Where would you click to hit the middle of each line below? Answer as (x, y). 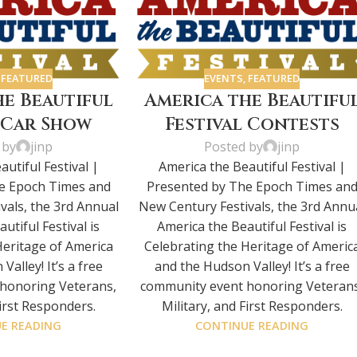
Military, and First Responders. (252, 306)
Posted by (234, 146)
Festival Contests (252, 124)
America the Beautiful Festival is (252, 226)
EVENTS (224, 78)
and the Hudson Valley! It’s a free (252, 266)
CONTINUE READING (252, 325)
